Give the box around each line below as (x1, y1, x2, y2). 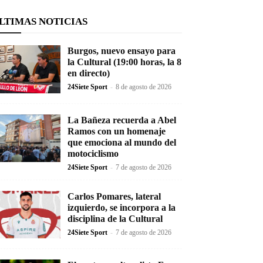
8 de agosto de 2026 (115, 83, 171, 91)
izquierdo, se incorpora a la (67, 202, 176, 213)
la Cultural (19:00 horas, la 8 (67, 57, 181, 67)
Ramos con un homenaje (67, 126, 166, 136)
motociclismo (67, 148, 119, 159)
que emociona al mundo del (67, 137, 176, 147)
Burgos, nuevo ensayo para (67, 46, 176, 56)
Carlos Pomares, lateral (67, 191, 161, 201)
